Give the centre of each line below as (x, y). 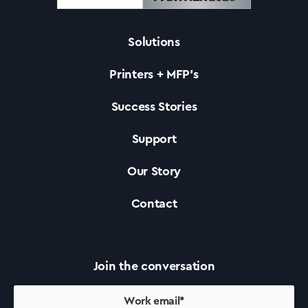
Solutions (154, 42)
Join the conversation (154, 266)
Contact (154, 203)
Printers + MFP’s (154, 74)
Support (154, 139)
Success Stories (154, 107)
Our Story (154, 171)
